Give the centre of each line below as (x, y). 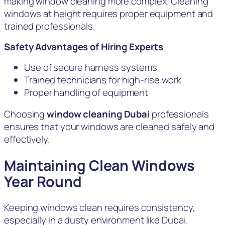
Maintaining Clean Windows (99, 165)
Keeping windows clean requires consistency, (100, 208)
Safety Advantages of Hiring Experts (84, 47)
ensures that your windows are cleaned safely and (109, 127)
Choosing (26, 114)
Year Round (43, 181)
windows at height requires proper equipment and (109, 13)
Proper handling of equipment (86, 92)
